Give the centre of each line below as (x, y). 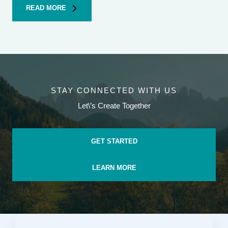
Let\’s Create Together (114, 106)
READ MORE (46, 8)
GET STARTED (114, 141)
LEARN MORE (114, 168)
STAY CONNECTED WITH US (114, 91)
